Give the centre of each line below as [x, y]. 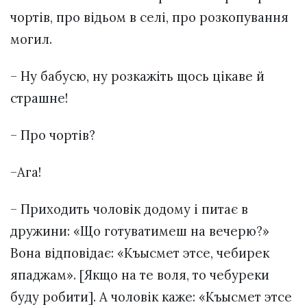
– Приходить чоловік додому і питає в [129, 209]
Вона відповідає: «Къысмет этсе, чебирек [140, 253]
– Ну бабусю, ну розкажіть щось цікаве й [137, 76]
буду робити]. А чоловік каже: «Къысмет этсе [151, 297]
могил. [31, 39]
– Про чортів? [53, 135]
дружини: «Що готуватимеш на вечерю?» [140, 231]
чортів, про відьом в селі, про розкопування [149, 17]
